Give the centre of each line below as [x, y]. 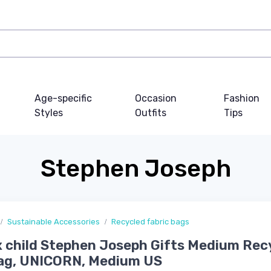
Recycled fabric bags [150, 222]
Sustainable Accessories [54, 222]
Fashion [241, 99]
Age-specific [64, 99]
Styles [49, 113]
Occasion [155, 99]
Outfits [150, 113]
